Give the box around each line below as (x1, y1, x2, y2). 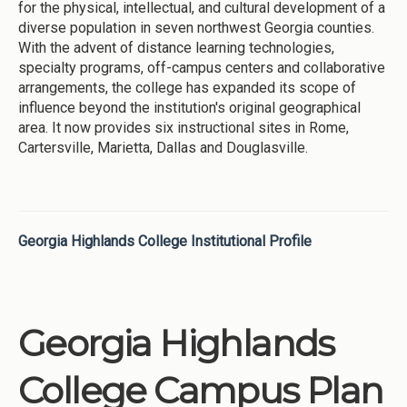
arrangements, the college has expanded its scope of (18, 78, 356, 96)
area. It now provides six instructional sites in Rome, (18, 118, 349, 136)
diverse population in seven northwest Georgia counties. (18, 18, 374, 36)
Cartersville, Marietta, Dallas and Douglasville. (18, 138, 308, 156)
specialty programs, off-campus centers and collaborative (18, 58, 385, 76)
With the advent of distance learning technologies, (18, 38, 334, 56)
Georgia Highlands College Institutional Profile (18, 232, 312, 250)
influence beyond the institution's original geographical (18, 98, 361, 116)
